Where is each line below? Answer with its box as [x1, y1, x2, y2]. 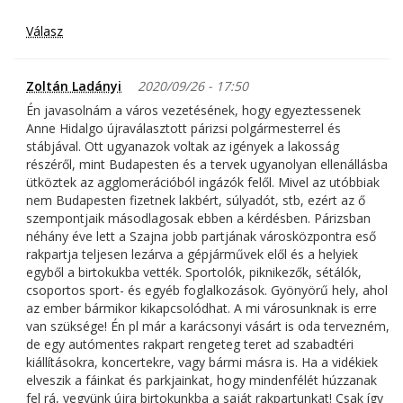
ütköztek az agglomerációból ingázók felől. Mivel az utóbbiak [26, 174, 380, 192]
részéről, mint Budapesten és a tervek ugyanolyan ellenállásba [26, 156, 388, 174]
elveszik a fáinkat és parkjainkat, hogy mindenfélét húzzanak [26, 372, 377, 390]
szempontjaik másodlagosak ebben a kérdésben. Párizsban [26, 210, 371, 228]
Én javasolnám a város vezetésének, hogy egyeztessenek [26, 102, 361, 120]
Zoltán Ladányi [26, 77, 121, 95]
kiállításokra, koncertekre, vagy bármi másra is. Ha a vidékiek [26, 354, 378, 372]
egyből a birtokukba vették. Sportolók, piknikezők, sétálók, [26, 264, 362, 282]
